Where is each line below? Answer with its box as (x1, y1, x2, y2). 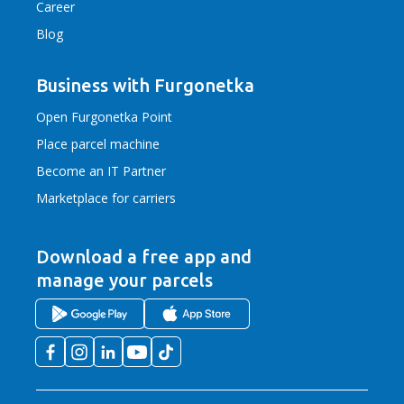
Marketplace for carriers (36, 189, 176, 207)
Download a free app (36, 246, 220, 267)
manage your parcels (36, 270, 213, 290)
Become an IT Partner (36, 162, 166, 179)
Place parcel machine (36, 135, 160, 152)
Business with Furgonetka (36, 75, 254, 96)
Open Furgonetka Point (36, 108, 172, 125)
